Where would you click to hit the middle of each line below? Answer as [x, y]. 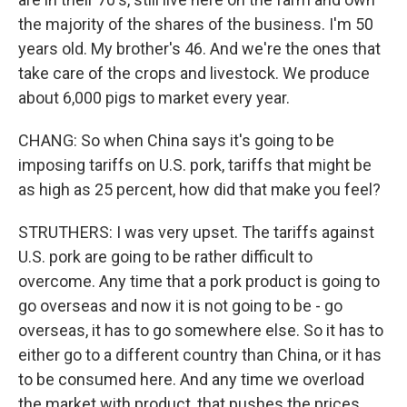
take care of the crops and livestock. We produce [194, 73]
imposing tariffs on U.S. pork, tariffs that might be [195, 165]
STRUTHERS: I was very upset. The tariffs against [196, 232]
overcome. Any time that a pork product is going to [199, 281]
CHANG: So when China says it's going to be [176, 140]
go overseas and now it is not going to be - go [180, 306]
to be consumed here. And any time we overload [191, 379]
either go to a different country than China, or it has [200, 355]
